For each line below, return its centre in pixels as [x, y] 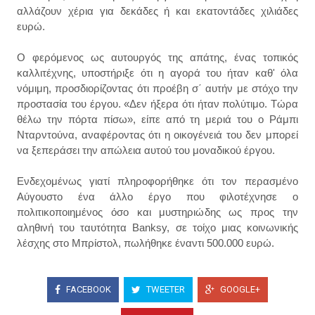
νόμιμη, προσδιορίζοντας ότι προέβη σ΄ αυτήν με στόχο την [157, 88]
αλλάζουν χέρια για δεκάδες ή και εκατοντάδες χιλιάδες [157, 11]
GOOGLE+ [239, 290]
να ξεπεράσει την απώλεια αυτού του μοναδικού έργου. [147, 150]
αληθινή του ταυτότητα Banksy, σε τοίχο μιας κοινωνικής [157, 227]
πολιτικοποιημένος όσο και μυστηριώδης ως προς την [157, 212]
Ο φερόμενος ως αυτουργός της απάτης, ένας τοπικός [157, 57]
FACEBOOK [87, 290]
